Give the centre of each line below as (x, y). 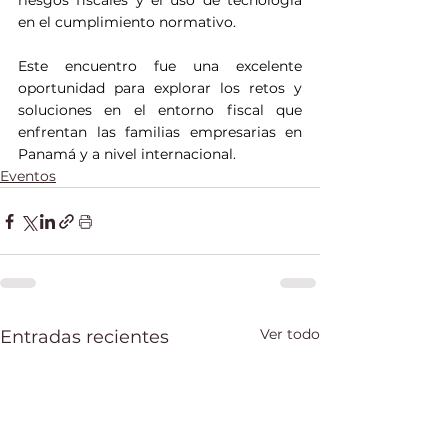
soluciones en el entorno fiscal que (160, 110)
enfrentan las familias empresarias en (160, 132)
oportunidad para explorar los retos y (160, 88)
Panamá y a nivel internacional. (127, 154)
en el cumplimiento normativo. (127, 22)
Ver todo (290, 334)
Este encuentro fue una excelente (160, 66)
